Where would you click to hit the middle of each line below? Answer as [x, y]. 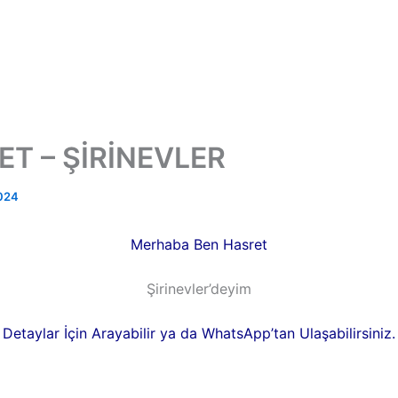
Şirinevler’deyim [199, 289]
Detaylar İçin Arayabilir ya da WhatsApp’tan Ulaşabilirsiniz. [199, 333]
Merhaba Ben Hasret [199, 244]
